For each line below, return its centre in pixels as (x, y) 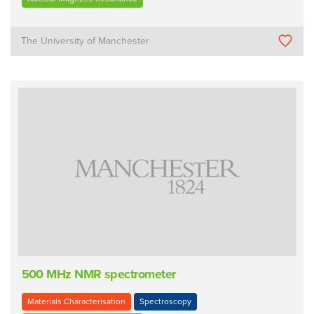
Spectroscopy (165, 301)
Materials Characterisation (76, 301)
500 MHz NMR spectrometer (98, 274)
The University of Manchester (86, 41)
